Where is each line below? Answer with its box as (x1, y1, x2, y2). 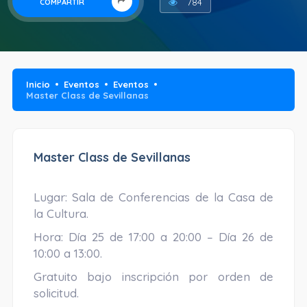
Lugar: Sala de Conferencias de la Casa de (33, 190, 274, 204)
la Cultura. (33, 206, 88, 221)
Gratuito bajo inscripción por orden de (33, 269, 274, 284)
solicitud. (33, 286, 79, 300)
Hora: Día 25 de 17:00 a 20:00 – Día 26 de (33, 230, 274, 244)
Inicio (25, 79, 50, 90)
